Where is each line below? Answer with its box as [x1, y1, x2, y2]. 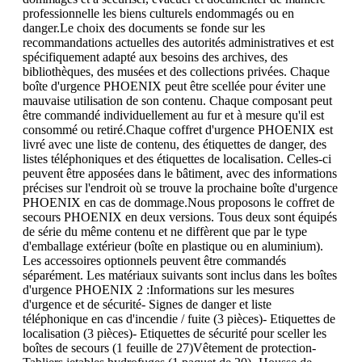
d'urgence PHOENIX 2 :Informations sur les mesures [23, 283, 294, 297]
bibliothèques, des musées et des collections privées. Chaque [23, 65, 330, 79]
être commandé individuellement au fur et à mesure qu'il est [23, 108, 324, 123]
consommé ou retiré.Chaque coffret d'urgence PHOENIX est [23, 123, 333, 137]
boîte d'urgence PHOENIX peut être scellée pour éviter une [23, 79, 326, 94]
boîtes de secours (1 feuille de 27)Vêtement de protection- [23, 341, 316, 356]
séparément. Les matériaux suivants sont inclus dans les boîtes [23, 268, 337, 283]
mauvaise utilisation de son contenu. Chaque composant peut [23, 94, 332, 108]
